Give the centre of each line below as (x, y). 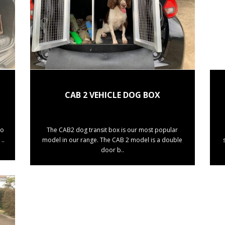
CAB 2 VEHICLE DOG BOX (112, 95)
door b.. (112, 150)
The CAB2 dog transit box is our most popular (113, 130)
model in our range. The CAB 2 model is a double (113, 140)
